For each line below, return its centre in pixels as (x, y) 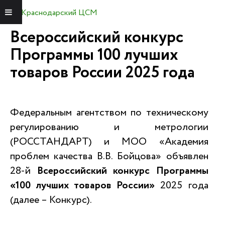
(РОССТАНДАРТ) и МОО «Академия (109, 142)
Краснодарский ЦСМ (59, 13)
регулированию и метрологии (109, 127)
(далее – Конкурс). (51, 200)
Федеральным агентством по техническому (109, 113)
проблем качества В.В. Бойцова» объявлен (109, 156)
